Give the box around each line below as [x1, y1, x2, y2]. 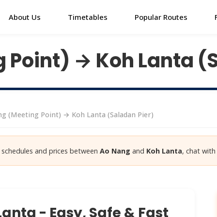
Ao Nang [100, 146, 130, 155]
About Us [8, 12, 41, 22]
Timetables [67, 12, 108, 22]
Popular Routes [134, 12, 187, 22]
